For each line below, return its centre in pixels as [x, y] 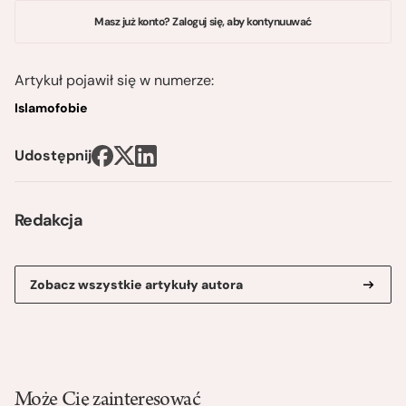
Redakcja [48, 220]
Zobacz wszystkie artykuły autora [136, 284]
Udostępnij [53, 155]
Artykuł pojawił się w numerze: [114, 80]
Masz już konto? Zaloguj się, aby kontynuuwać [203, 21]
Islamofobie [51, 107]
